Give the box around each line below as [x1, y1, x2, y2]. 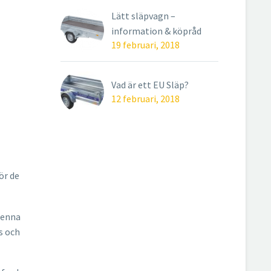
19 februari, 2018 [111, 39, 180, 51]
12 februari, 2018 [111, 93, 180, 105]
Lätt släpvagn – [111, 10, 175, 22]
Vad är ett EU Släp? [111, 79, 189, 91]
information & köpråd [111, 25, 201, 37]
